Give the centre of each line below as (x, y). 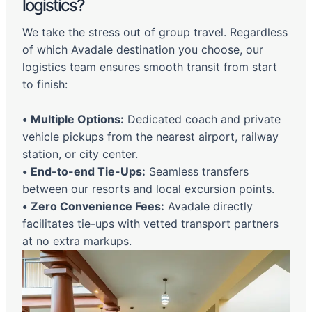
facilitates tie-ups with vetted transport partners (150, 224)
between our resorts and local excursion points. (148, 189)
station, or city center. (80, 154)
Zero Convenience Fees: (97, 206)
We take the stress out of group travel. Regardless (155, 32)
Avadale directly (209, 206)
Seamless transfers (197, 172)
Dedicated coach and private (202, 119)
